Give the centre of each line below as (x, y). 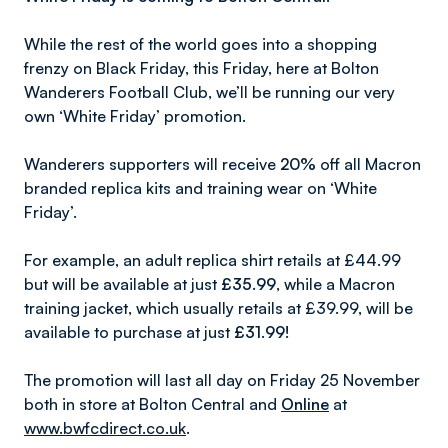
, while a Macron (335, 284)
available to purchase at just (129, 332)
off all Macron (368, 164)
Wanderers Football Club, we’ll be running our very (209, 92)
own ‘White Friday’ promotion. (135, 116)
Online (305, 404)
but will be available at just (122, 284)
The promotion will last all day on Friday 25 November (222, 380)
